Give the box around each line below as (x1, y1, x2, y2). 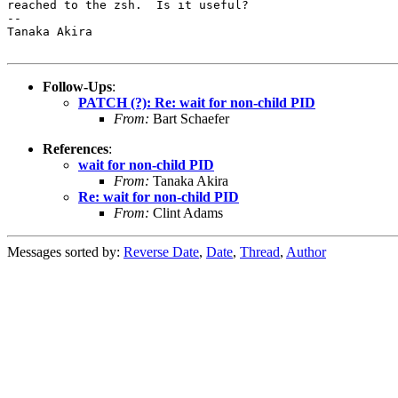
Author (286, 243, 326, 259)
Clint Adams (149, 204, 223, 220)
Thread (240, 243, 280, 259)
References (43, 140, 108, 156)
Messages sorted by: (7, 243, 123, 259)
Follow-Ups (43, 78, 112, 94)
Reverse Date (123, 243, 199, 259)
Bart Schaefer (149, 110, 229, 126)
